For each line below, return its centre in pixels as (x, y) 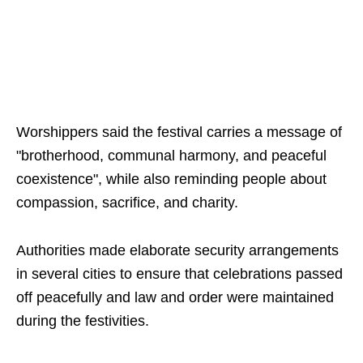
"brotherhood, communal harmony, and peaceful (171, 156)
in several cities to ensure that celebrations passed (179, 274)
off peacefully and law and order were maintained (175, 298)
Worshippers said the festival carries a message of (179, 132)
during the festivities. (83, 321)
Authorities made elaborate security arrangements (177, 251)
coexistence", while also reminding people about (171, 179)
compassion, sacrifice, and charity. (127, 203)
